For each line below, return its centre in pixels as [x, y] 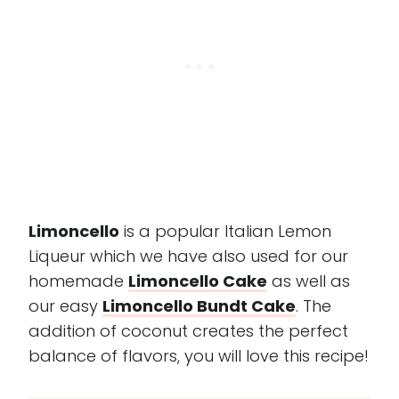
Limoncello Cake [198, 281]
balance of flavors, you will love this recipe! [199, 356]
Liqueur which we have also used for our [188, 256]
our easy [65, 306]
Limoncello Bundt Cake [199, 306]
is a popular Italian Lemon [225, 231]
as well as [309, 281]
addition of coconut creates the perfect [188, 331]
